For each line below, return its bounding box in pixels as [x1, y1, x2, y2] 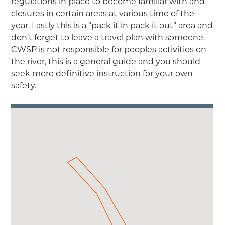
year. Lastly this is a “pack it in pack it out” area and [11, 21, 213, 31]
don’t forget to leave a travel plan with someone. [11, 33, 205, 43]
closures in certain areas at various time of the [11, 9, 195, 19]
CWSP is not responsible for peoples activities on [11, 45, 207, 55]
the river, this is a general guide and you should [11, 57, 201, 67]
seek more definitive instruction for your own [11, 69, 193, 79]
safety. [11, 81, 37, 91]
